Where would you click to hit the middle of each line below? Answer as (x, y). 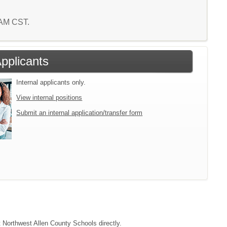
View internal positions (49, 98)
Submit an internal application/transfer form (80, 113)
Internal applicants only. (51, 82)
